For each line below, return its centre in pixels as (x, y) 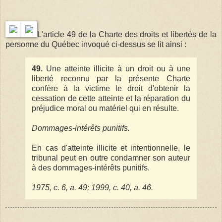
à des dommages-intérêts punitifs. (91, 167)
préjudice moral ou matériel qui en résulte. (106, 108)
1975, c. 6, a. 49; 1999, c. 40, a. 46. (93, 187)
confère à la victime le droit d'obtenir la (111, 88)
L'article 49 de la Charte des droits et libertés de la (127, 34)
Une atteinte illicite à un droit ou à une (118, 68)
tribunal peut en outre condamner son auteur (111, 158)
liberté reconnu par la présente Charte (111, 78)
